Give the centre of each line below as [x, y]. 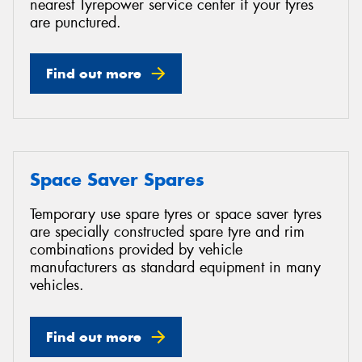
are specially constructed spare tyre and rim [167, 232]
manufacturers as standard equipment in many [175, 267]
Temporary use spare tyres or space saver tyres [176, 214]
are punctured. [76, 22]
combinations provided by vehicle [136, 249]
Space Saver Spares [117, 180]
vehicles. [57, 285]
